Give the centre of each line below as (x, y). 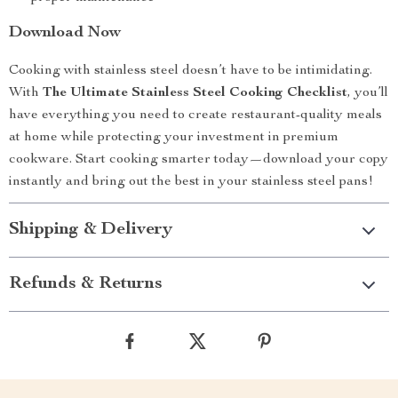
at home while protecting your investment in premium (174, 138)
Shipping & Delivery (91, 230)
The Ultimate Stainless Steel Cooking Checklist (195, 93)
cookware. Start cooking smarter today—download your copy (199, 160)
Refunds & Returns (86, 284)
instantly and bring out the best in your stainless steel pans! (191, 182)
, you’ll (368, 93)
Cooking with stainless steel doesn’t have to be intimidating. (191, 71)
